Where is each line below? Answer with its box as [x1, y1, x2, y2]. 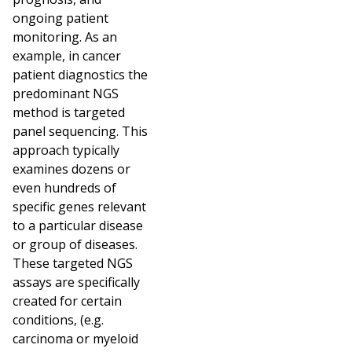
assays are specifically [13, 273, 140, 291]
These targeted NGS [13, 254, 133, 272]
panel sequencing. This [13, 122, 148, 140]
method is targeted [13, 103, 125, 121]
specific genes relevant [13, 197, 146, 215]
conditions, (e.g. [13, 310, 104, 328]
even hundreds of [13, 178, 116, 196]
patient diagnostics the [13, 65, 148, 83]
